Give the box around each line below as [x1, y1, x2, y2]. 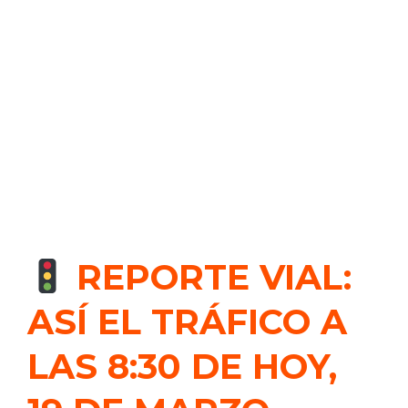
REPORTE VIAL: [66, 256, 352, 299]
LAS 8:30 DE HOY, [27, 345, 337, 388]
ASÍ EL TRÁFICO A [27, 301, 347, 343]
